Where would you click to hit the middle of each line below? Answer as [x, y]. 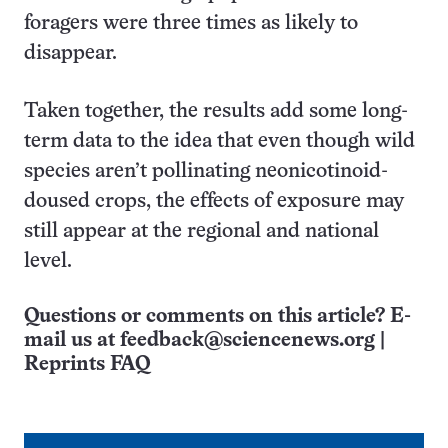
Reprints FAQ [87, 364]
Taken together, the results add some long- [216, 111]
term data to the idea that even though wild [219, 141]
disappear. [70, 53]
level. [50, 261]
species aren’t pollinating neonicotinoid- [206, 171]
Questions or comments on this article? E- [217, 316]
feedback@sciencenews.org [247, 340]
